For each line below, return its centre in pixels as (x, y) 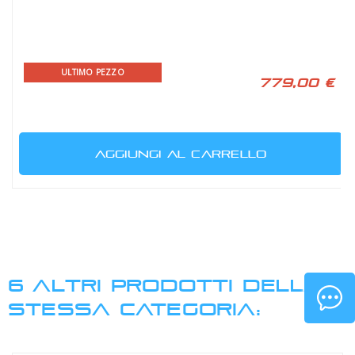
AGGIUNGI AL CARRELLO (181, 154)
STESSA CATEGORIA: (134, 309)
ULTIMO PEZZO (93, 72)
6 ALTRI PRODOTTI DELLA (165, 285)
